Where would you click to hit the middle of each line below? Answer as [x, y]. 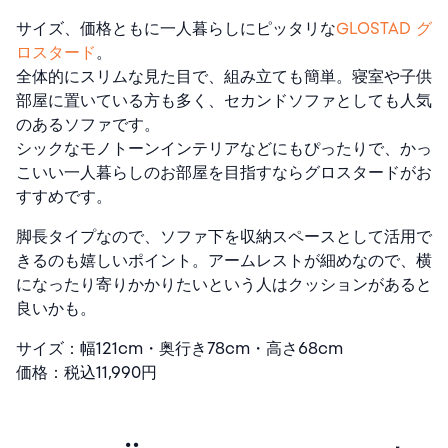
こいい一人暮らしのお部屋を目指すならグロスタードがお [224, 172]
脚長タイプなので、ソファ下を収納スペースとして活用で [224, 236]
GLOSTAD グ [384, 28]
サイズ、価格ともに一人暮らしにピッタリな [176, 28]
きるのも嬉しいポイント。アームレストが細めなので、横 [224, 260]
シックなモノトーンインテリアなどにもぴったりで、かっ [224, 148]
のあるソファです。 [88, 124]
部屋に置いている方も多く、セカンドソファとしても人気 [224, 100]
